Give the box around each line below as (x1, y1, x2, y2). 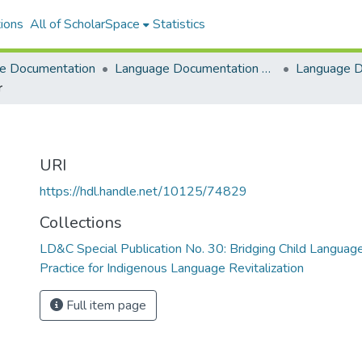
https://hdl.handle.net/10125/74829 (40, 183, 247, 200)
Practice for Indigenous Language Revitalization (40, 259, 304, 277)
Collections (40, 212, 122, 234)
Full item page (63, 297, 146, 314)
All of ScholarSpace (29, 15, 140, 33)
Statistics (152, 15, 205, 33)
